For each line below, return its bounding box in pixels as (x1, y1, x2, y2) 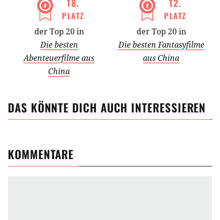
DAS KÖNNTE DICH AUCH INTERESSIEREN (8, 99, 206, 116)
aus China (143, 53, 179, 64)
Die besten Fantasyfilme (118, 39, 204, 51)
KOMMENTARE (8, 146, 74, 163)
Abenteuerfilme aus (24, 53, 94, 64)
